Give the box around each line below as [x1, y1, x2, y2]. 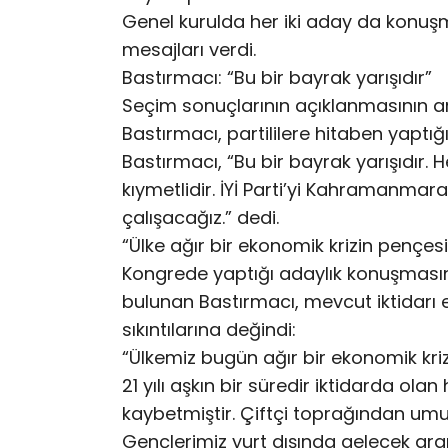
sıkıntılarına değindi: [122, 317, 296, 342]
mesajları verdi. [122, 37, 256, 62]
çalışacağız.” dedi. [122, 205, 279, 230]
